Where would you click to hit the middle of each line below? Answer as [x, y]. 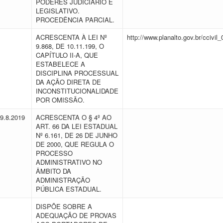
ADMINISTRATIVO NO [69, 162]
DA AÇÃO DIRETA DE [68, 82]
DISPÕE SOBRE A [64, 206]
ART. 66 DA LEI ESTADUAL [77, 126]
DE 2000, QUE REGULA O [75, 144]
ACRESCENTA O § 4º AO [74, 117]
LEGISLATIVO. [58, 11]
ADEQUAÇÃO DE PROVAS [76, 215]
